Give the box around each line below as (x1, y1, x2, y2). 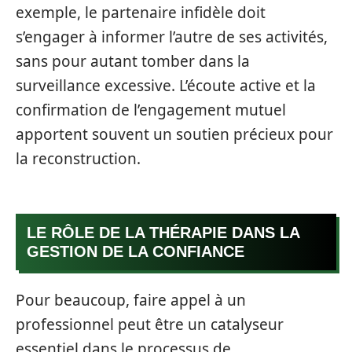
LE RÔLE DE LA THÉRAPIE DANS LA (27, 224, 300, 241)
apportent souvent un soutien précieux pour (16, 123, 333, 145)
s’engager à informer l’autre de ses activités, (16, 26, 328, 47)
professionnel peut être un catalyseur (16, 313, 284, 335)
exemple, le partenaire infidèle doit (16, 2, 266, 23)
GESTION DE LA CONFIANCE (27, 243, 244, 260)
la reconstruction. (16, 148, 141, 169)
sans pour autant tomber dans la (16, 50, 250, 71)
